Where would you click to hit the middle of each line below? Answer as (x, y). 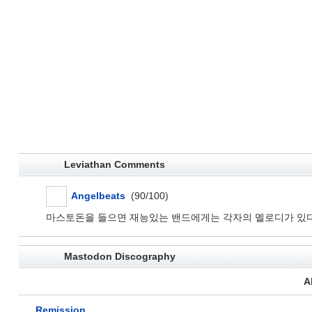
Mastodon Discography (119, 257)
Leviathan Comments (114, 165)
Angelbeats (98, 196)
